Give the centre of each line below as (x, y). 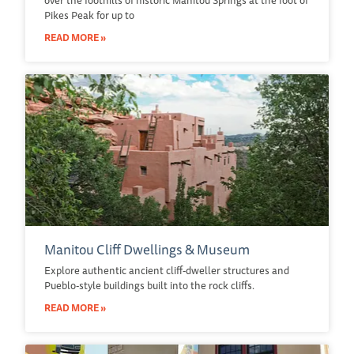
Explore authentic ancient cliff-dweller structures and (167, 270)
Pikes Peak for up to (89, 15)
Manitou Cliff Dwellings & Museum (147, 249)
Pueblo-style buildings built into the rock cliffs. (149, 285)
